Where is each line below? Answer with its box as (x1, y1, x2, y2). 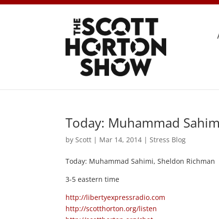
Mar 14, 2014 (99, 134, 142, 144)
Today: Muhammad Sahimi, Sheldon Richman (66, 156, 216, 166)
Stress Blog (150, 134, 186, 144)
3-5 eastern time (66, 174, 120, 184)
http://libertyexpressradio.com (66, 192, 166, 202)
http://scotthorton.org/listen (66, 203, 157, 213)
